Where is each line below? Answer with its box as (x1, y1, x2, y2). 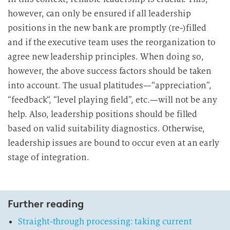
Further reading (8, 197, 84, 210)
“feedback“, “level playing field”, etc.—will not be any (8, 94, 218, 105)
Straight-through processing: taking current (18, 216, 192, 227)
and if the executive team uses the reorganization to (8, 36, 216, 48)
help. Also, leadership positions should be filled (8, 108, 198, 120)
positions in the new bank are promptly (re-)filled (8, 22, 207, 33)
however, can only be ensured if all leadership (8, 8, 191, 19)
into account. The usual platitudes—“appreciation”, (8, 80, 212, 91)
